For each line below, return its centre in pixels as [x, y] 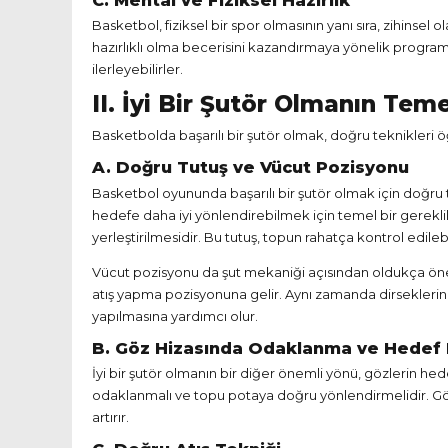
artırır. [110, 417]
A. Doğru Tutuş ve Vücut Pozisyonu [250, 167]
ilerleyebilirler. [137, 69]
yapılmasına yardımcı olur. [175, 315]
